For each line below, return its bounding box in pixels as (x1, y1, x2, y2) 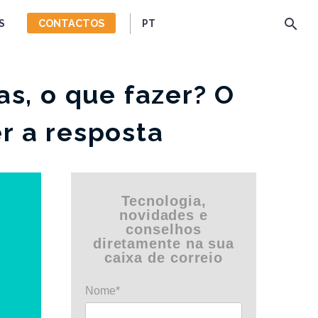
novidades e (119, 207, 208, 223)
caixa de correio (104, 250, 224, 265)
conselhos (126, 221, 202, 237)
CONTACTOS (38, 17, 105, 29)
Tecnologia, (121, 193, 207, 209)
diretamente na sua (92, 236, 235, 251)
